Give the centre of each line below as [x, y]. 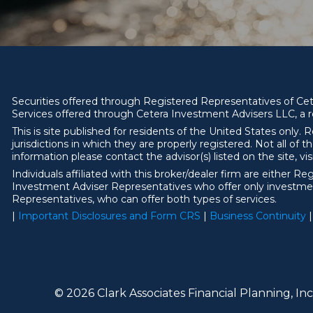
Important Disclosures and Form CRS [110, 216]
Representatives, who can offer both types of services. [145, 199]
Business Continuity [258, 216]
